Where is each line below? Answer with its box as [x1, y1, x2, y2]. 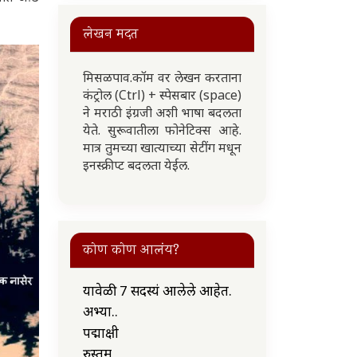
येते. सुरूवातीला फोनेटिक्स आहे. [83, 121, 241, 139]
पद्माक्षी [83, 323, 119, 342]
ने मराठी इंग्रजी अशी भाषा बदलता [83, 104, 241, 121]
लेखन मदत [83, 23, 138, 45]
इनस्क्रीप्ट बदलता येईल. [83, 156, 193, 174]
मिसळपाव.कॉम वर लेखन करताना [83, 69, 241, 86]
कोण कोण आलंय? [83, 239, 179, 261]
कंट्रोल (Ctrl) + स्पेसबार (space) [83, 86, 241, 104]
